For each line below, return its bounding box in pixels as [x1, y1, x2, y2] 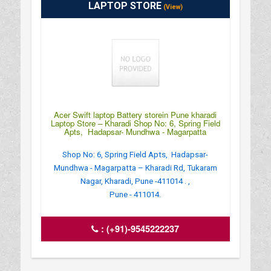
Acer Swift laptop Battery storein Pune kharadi [54, 108, 217, 120]
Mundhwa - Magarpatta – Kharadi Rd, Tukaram [53, 163, 217, 172]
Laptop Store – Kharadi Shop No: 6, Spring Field [50, 117, 220, 129]
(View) [161, 2, 183, 11]
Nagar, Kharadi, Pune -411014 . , [80, 176, 191, 186]
